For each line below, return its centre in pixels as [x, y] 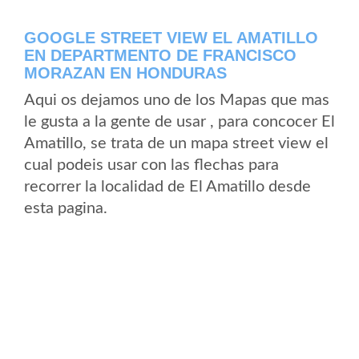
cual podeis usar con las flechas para [151, 165]
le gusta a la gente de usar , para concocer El [179, 122]
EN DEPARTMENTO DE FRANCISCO [160, 55]
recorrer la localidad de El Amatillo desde [167, 187]
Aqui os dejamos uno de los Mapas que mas [177, 100]
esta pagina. [66, 208]
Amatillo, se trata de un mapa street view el [176, 143]
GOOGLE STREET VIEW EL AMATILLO [171, 38]
